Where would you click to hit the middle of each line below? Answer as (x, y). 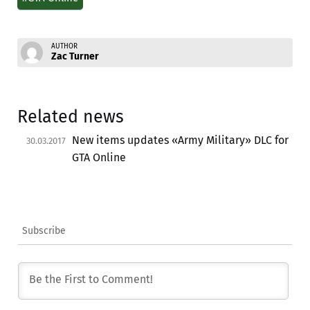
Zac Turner (75, 57)
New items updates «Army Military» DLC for (180, 140)
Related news (71, 117)
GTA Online (99, 157)
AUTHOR (64, 47)
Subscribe (44, 230)
